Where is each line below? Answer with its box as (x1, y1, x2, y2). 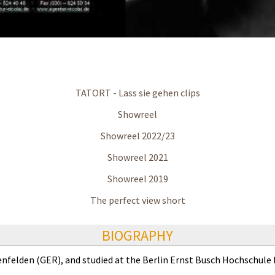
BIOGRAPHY (102, 226, 173, 246)
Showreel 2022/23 (100, 130, 175, 142)
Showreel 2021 (107, 151, 168, 164)
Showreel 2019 (107, 172, 168, 185)
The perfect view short (90, 194, 185, 207)
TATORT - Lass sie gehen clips (75, 87, 200, 99)
